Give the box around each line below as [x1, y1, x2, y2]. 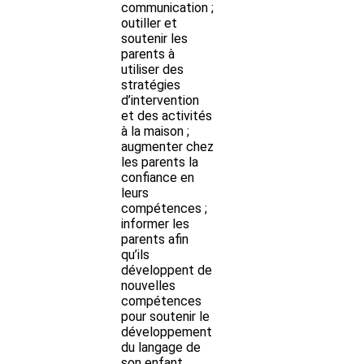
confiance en [121, 169, 194, 185]
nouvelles [121, 277, 175, 293]
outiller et [121, 15, 177, 31]
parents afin [121, 231, 188, 247]
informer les [121, 215, 189, 232]
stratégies [121, 76, 180, 93]
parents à [121, 45, 175, 62]
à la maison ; [121, 123, 189, 139]
